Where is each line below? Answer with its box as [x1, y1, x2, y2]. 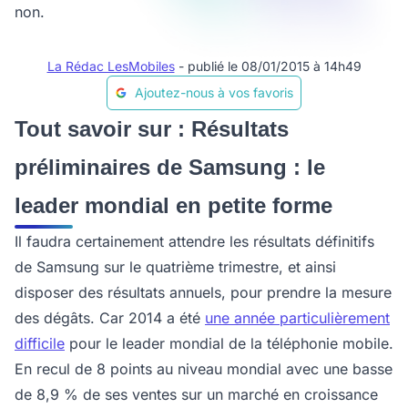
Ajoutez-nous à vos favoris [135, 85, 293, 100]
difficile [15, 334, 65, 352]
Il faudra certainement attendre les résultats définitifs [15, 232, 374, 250]
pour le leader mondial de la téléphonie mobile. [65, 334, 393, 352]
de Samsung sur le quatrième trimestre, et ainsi [15, 258, 336, 276]
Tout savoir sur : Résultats [15, 117, 289, 141]
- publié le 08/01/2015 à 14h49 [178, 58, 362, 74]
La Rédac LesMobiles [46, 58, 175, 74]
